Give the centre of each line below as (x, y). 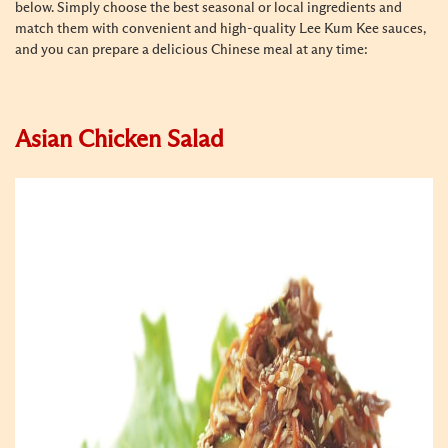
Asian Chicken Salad (119, 140)
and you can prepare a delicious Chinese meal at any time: (191, 50)
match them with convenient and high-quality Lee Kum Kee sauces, (220, 29)
